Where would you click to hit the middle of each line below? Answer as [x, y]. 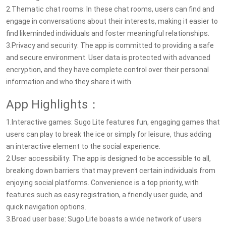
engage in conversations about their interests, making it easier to [112, 21]
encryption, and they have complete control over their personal [107, 70]
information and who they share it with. [69, 82]
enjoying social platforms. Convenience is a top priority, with [102, 183]
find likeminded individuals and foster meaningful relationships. [108, 33]
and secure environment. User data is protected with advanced [108, 58]
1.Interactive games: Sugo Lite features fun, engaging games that [113, 122]
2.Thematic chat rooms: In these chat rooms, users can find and [110, 9]
